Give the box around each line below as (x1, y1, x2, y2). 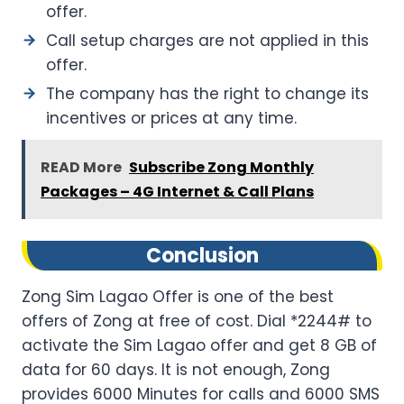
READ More (41, 156, 122, 178)
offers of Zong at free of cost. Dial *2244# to (22, 309, 372, 332)
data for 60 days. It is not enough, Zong (22, 358, 330, 381)
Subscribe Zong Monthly (129, 156, 314, 178)
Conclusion (145, 241, 259, 270)
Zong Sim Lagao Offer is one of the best (22, 285, 334, 308)
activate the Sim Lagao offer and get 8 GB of (22, 334, 377, 356)
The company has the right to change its (46, 82, 369, 105)
